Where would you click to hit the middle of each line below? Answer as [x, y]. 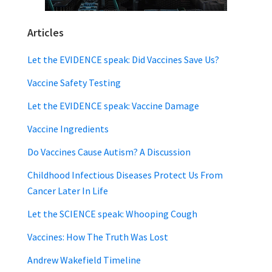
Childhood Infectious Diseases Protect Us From [125, 175]
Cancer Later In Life [68, 191]
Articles [46, 32]
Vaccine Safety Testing [74, 83]
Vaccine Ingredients [68, 129]
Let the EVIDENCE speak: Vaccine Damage [113, 106]
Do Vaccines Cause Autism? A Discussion [109, 152]
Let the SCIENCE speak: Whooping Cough [112, 214]
